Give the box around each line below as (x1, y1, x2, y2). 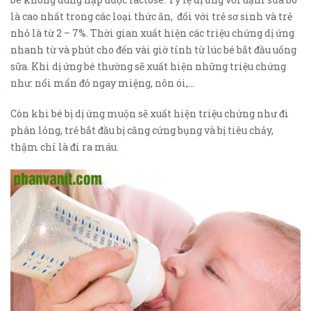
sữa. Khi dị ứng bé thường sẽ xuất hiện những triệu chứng (10, 60, 286, 74)
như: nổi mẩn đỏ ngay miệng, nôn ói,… (10, 76, 194, 90)
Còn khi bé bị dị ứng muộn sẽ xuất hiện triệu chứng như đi (10, 107, 289, 121)
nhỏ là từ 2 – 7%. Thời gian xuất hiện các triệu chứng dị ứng (10, 26, 294, 40)
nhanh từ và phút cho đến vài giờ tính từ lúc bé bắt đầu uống (10, 43, 296, 57)
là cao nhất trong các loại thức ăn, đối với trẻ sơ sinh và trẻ (10, 10, 292, 24)
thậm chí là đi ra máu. (10, 140, 119, 154)
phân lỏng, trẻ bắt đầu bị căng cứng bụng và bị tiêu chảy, (10, 124, 274, 137)
